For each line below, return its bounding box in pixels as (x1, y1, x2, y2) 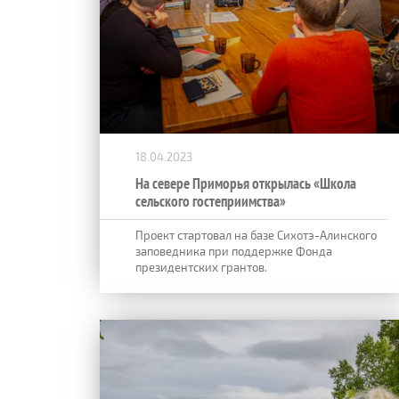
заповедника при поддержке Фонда (135, 243, 332, 258)
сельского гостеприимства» (135, 191, 286, 211)
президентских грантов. (135, 259, 275, 274)
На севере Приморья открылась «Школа (135, 173, 356, 193)
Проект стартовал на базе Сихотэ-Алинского (135, 227, 377, 242)
